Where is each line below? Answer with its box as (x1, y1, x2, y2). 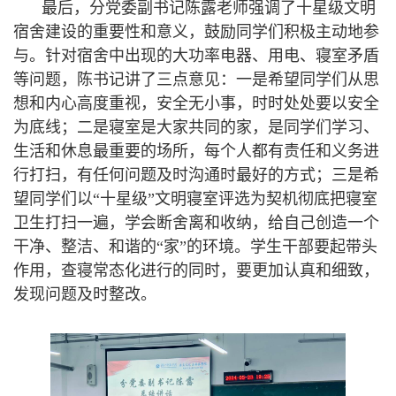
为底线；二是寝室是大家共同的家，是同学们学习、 (13, 118, 379, 137)
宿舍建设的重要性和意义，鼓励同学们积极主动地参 (13, 23, 379, 42)
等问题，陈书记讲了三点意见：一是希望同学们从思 (13, 71, 379, 89)
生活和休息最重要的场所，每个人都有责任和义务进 (13, 142, 379, 161)
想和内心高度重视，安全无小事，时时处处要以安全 (13, 95, 379, 113)
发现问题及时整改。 (13, 286, 156, 304)
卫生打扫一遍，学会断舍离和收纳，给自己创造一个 (13, 214, 379, 232)
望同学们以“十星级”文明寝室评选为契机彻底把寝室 (13, 190, 377, 209)
